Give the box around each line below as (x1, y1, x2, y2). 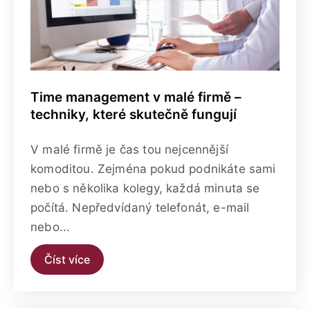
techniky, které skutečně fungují (30, 106, 237, 122)
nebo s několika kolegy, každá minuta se (30, 181, 260, 195)
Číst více (44, 252, 90, 266)
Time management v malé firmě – (30, 89, 241, 105)
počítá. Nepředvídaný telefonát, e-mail (30, 200, 250, 215)
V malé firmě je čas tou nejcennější (30, 142, 228, 156)
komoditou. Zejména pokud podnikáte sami (30, 161, 276, 176)
